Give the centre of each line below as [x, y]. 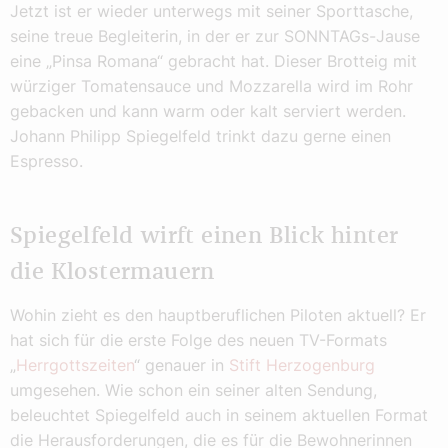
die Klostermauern [112, 273]
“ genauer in [181, 364]
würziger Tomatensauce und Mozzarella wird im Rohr [211, 86]
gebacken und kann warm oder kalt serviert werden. [208, 111]
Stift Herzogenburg [302, 364]
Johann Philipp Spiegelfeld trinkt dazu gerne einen [200, 136]
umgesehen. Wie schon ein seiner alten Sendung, [193, 389]
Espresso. [46, 161]
